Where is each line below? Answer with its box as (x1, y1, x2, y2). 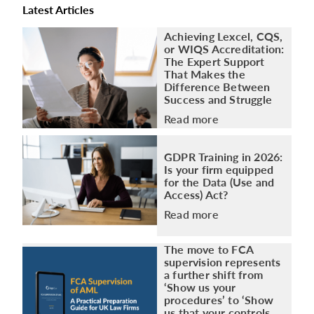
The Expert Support (164, 54, 265, 68)
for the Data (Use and (164, 175, 275, 189)
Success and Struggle (164, 92, 272, 106)
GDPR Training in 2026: (164, 149, 283, 163)
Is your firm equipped (164, 162, 274, 176)
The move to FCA (164, 242, 253, 256)
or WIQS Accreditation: (164, 41, 285, 55)
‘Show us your (164, 280, 236, 294)
